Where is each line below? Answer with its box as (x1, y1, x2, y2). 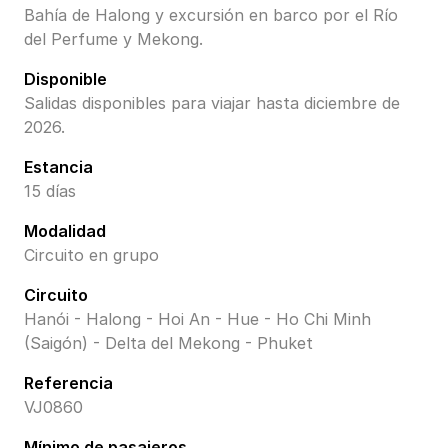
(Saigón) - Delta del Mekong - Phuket (24, 333, 313, 354)
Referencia (24, 373, 113, 394)
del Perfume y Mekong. (24, 29, 203, 50)
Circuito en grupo (24, 245, 159, 266)
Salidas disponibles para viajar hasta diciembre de (24, 93, 400, 114)
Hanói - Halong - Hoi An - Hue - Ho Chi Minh (24, 309, 371, 330)
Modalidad (24, 221, 106, 242)
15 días (24, 181, 76, 202)
